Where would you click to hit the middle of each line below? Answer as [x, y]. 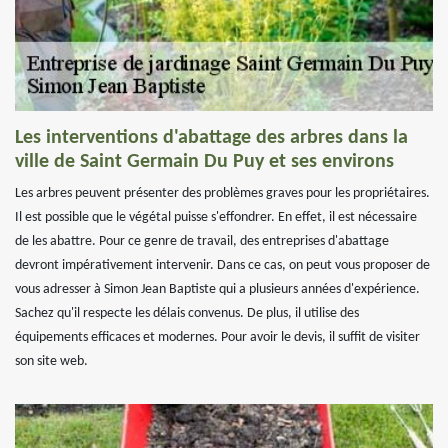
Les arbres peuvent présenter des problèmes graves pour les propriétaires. [222, 193]
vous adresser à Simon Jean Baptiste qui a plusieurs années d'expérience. [217, 289]
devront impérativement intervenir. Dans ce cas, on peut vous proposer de [222, 265]
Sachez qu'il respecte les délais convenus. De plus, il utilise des [187, 313]
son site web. [51, 361]
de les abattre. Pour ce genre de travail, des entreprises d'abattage [202, 241]
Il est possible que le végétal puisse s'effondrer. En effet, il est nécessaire [216, 217]
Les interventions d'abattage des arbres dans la [211, 138]
